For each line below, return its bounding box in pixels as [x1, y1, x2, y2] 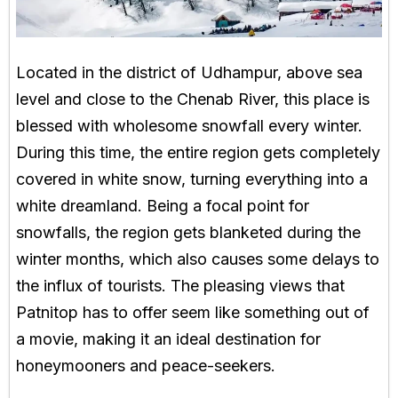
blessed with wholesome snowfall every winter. [16, 116, 362, 136]
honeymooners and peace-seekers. [16, 356, 275, 376]
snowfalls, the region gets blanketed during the [16, 223, 361, 243]
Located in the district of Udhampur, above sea [16, 63, 362, 83]
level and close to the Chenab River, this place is [16, 90, 370, 109]
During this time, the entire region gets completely [16, 143, 380, 163]
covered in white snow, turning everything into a [16, 170, 368, 189]
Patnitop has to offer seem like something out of [16, 303, 370, 322]
